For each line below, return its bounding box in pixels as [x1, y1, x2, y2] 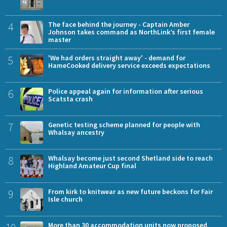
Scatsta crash [48, 94, 93, 103]
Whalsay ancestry [48, 127, 104, 137]
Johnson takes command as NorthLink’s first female [48, 27, 215, 36]
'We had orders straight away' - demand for [48, 53, 185, 62]
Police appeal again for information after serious [48, 86, 203, 96]
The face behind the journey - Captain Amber [48, 19, 190, 29]
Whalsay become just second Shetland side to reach [48, 153, 213, 163]
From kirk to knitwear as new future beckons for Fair [48, 186, 213, 196]
